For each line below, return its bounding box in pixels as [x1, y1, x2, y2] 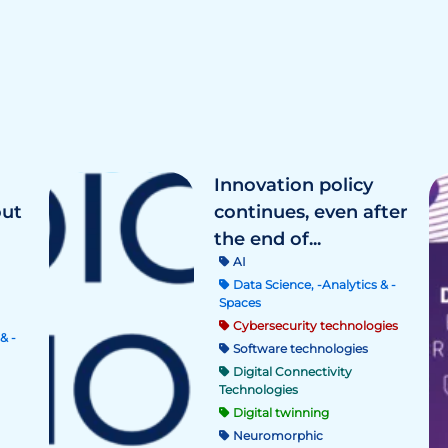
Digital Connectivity [230, 364, 352, 379]
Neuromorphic [230, 428, 323, 443]
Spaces [219, 295, 261, 310]
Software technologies [230, 341, 368, 356]
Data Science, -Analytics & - [230, 277, 396, 292]
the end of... [214, 228, 321, 250]
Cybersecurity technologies [230, 318, 398, 333]
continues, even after [214, 201, 408, 223]
